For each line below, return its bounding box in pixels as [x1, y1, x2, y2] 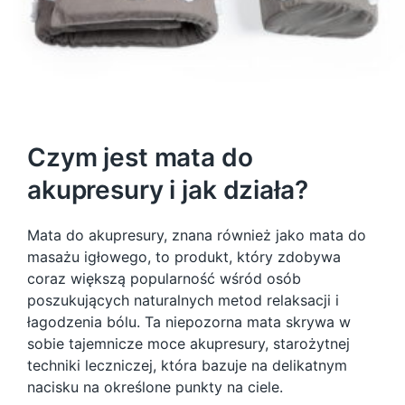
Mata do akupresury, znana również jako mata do [27, 226, 366, 244]
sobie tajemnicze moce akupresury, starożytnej [27, 334, 350, 353]
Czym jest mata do [27, 142, 253, 173]
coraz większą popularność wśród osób [27, 269, 301, 287]
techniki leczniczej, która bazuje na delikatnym [27, 356, 347, 374]
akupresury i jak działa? [27, 174, 315, 205]
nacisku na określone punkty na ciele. [27, 378, 283, 396]
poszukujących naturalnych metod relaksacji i [27, 291, 339, 309]
